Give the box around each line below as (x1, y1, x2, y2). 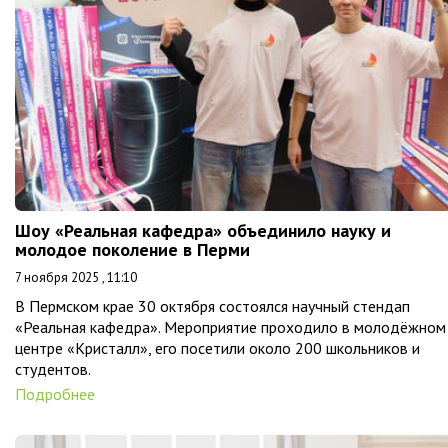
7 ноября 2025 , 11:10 (15, 268, 137, 286)
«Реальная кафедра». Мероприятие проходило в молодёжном (15, 316, 446, 337)
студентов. (15, 358, 91, 379)
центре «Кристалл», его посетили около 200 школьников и (15, 337, 420, 358)
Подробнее (15, 383, 95, 404)
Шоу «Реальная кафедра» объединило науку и (15, 218, 391, 242)
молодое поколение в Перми (15, 237, 250, 261)
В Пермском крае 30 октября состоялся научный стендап (15, 295, 410, 316)
